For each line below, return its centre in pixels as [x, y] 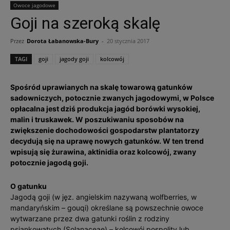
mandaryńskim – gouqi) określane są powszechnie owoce [107, 208]
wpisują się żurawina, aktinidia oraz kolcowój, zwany [103, 152]
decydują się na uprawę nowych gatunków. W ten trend [107, 141]
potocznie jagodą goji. [49, 162]
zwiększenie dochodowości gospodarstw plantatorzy [105, 130]
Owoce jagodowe [34, 5]
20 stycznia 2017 [128, 41]
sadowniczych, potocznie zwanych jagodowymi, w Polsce [112, 98]
